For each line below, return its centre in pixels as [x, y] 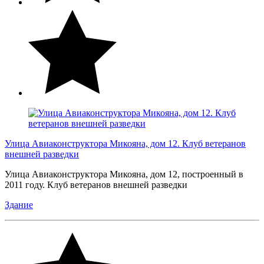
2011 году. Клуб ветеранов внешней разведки [97, 184]
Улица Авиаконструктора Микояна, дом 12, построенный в [124, 174]
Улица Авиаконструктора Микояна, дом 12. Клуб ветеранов [125, 143]
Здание [19, 204]
